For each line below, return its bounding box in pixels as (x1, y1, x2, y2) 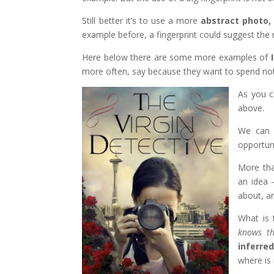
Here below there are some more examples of (82, 51, 271, 63)
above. (238, 102, 265, 114)
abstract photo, (201, 14, 272, 26)
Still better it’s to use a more (82, 14, 201, 26)
